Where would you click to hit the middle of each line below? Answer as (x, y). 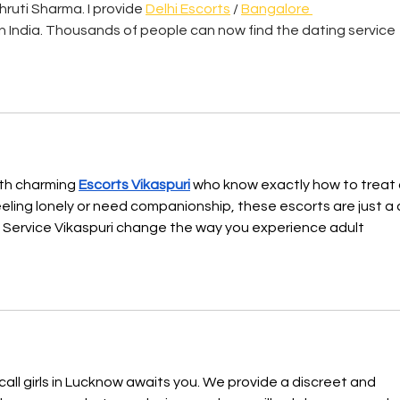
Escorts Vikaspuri (134, 185)
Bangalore (277, 9)
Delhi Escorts (188, 9)
